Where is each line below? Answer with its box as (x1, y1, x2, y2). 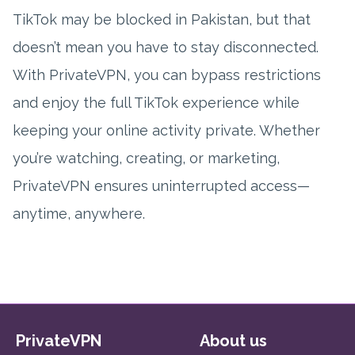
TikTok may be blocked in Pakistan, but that (13, 11, 311, 29)
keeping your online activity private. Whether (13, 122, 320, 139)
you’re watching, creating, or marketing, (13, 150, 280, 167)
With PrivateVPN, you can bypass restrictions (13, 67, 321, 84)
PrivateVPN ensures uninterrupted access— (13, 177, 310, 195)
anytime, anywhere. (13, 205, 145, 223)
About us (200, 331, 267, 351)
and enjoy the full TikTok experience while (13, 94, 300, 112)
